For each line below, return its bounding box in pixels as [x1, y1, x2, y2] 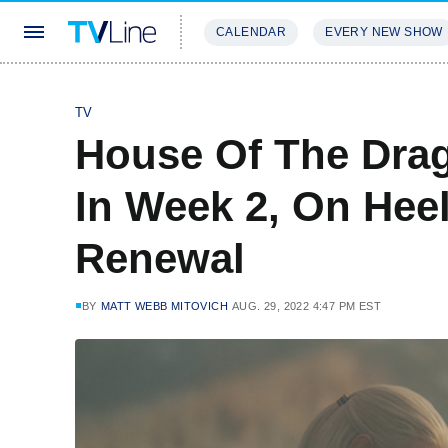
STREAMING [204, 84, 286, 99]
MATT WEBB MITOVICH [100, 300, 229, 312]
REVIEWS [310, 84, 375, 99]
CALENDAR [216, 25, 287, 39]
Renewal [75, 235, 245, 282]
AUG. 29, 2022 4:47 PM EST [232, 300, 382, 312]
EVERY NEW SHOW [325, 25, 443, 39]
